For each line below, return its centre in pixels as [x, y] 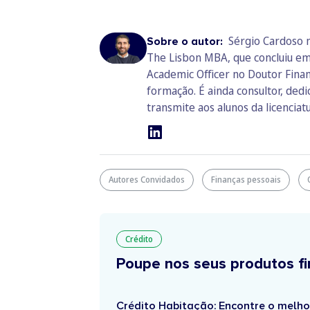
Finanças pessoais [246, 180]
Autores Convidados [147, 180]
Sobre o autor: [186, 42]
